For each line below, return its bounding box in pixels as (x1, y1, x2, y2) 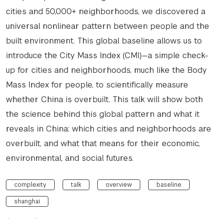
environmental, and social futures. (6, 153, 133, 163)
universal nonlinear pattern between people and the (6, 21, 209, 31)
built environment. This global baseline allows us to (6, 35, 202, 46)
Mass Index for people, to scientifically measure (6, 79, 188, 90)
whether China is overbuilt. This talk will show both (6, 94, 203, 105)
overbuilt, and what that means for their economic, (6, 138, 200, 149)
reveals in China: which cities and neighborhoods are (6, 123, 211, 134)
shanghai (14, 197, 40, 205)
